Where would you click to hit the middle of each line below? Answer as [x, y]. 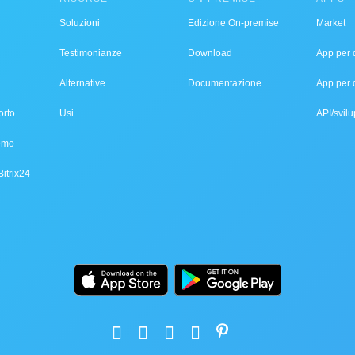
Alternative [82, 83]
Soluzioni [80, 23]
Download [210, 53]
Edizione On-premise [233, 23]
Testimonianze [91, 53]
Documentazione [225, 83]
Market [331, 23]
